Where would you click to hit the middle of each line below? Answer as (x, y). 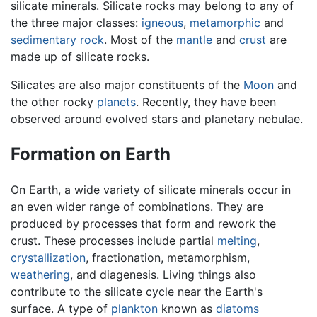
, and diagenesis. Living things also (163, 274)
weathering (40, 274)
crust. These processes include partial (114, 240)
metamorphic (225, 23)
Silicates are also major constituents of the (127, 85)
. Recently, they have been (206, 102)
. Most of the (140, 40)
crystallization (48, 257)
